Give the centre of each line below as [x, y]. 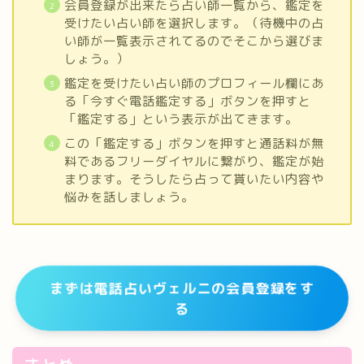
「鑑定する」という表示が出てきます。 [181, 119]
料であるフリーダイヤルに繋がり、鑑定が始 [194, 161]
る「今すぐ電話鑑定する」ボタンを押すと [187, 101]
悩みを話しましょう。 [129, 197]
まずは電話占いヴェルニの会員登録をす [182, 288]
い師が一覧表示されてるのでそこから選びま [194, 41]
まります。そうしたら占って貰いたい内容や [194, 179]
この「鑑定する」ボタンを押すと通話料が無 [194, 143]
